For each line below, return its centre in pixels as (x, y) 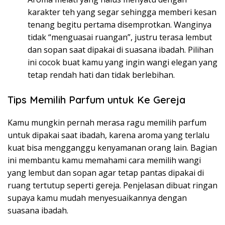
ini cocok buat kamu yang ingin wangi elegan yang (123, 63)
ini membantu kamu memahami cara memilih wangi (104, 160)
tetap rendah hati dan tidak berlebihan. (101, 75)
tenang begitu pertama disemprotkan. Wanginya (120, 25)
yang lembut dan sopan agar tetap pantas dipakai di (106, 173)
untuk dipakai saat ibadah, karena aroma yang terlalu (108, 135)
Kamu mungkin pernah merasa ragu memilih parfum (107, 123)
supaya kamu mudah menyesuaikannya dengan (97, 198)
